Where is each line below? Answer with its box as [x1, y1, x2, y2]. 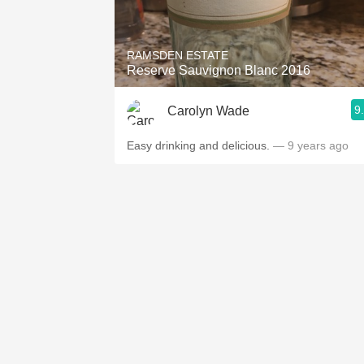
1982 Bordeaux [207, 2, 297, 16]
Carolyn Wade [167, 103, 249, 118]
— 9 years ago [273, 139, 349, 152]
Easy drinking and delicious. [127, 139, 273, 152]
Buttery [232, 110, 272, 123]
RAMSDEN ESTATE [127, 49, 228, 62]
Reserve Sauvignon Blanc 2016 [127, 63, 310, 77]
